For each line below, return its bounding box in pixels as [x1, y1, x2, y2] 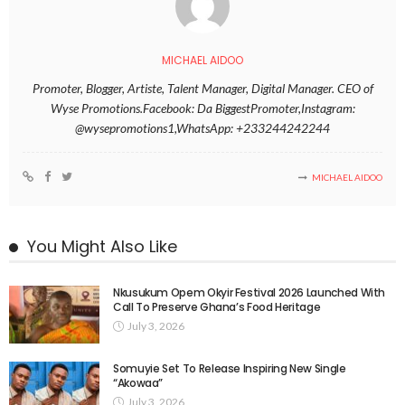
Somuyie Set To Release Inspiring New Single [113, 361, 346, 377]
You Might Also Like [27, 234, 177, 258]
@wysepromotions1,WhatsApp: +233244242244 [75, 119, 330, 136]
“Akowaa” [113, 375, 164, 391]
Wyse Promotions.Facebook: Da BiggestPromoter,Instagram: [50, 99, 355, 116]
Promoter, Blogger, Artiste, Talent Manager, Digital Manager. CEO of [32, 80, 373, 96]
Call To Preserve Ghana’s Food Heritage [113, 298, 321, 315]
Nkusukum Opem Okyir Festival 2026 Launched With [113, 284, 386, 300]
